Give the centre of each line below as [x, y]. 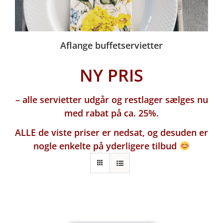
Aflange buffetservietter [111, 46]
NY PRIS [111, 75]
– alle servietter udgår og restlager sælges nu [111, 100]
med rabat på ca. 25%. [111, 113]
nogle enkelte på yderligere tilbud [107, 146]
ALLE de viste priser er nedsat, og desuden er [111, 133]
